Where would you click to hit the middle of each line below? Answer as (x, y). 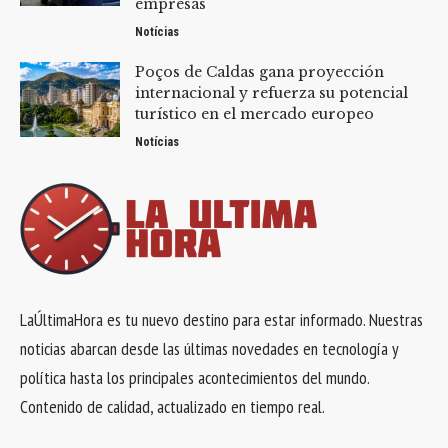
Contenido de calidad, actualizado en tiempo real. (172, 407)
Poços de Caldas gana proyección (259, 72)
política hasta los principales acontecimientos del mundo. (194, 378)
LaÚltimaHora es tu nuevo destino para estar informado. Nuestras (221, 320)
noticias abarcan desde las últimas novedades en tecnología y (209, 349)
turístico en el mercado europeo (254, 114)
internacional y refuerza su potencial (271, 93)
